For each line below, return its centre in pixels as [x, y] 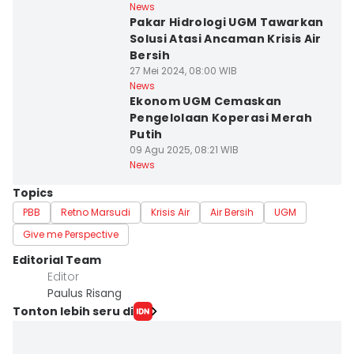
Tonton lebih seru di [73, 311]
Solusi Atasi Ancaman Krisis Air [225, 39]
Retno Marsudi [96, 212]
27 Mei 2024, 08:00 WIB [183, 71]
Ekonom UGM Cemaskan [205, 101]
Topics [33, 193]
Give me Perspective [71, 234]
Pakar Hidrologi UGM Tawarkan [226, 22]
